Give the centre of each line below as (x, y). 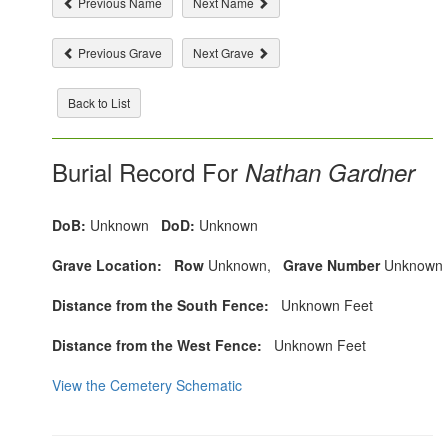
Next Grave (225, 52)
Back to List (99, 102)
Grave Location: (107, 265)
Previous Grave (119, 52)
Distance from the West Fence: (157, 345)
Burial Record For (145, 171)
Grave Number (328, 265)
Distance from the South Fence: (161, 305)
